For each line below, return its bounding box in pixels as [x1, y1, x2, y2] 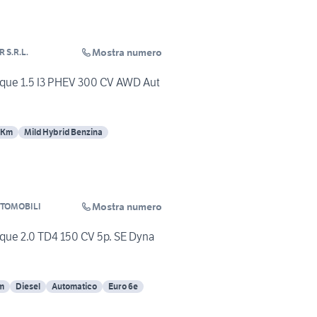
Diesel [16, 281, 40, 292]
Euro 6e [108, 281, 138, 292]
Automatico [52, 281, 97, 292]
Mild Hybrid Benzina [24, 127, 103, 138]
